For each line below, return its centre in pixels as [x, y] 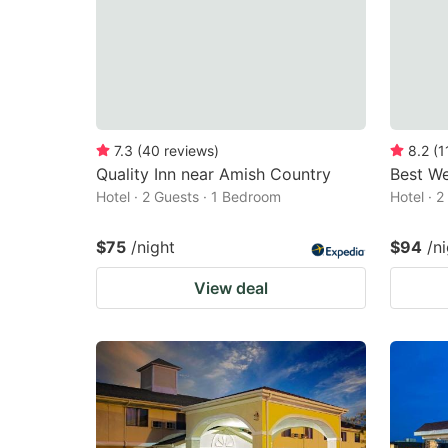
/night [153, 246]
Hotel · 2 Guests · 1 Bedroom [188, 196]
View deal [231, 287]
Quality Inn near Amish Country [213, 173]
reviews [189, 150]
